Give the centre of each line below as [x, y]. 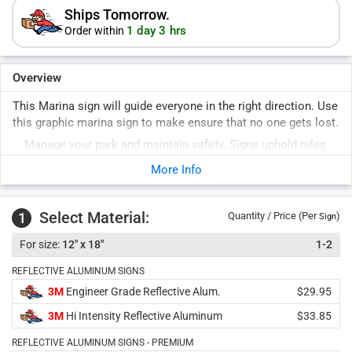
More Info [176, 170]
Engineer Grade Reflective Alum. [142, 291]
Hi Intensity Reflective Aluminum [143, 316]
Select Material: [94, 218]
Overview [37, 78]
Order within [95, 31]
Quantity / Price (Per [273, 216]
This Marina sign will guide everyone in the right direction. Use [175, 106]
